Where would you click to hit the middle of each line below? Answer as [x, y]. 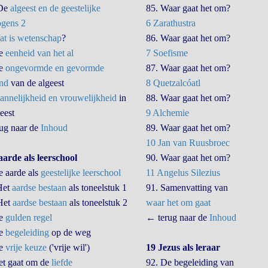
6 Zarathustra [170, 23]
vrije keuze [26, 247]
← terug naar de [177, 217]
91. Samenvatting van [187, 188]
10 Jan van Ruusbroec [188, 143]
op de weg [70, 232]
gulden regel [28, 217]
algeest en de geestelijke [55, 8]
